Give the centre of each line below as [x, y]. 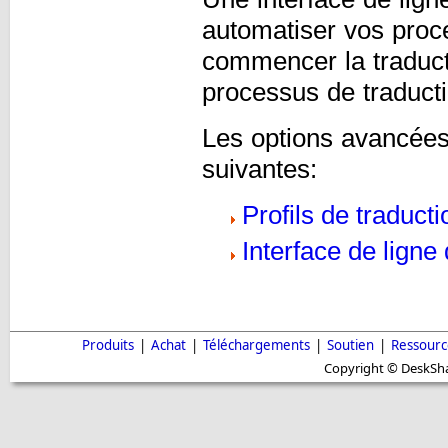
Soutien [350, 345]
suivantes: [259, 169]
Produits [107, 345]
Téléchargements [256, 345]
